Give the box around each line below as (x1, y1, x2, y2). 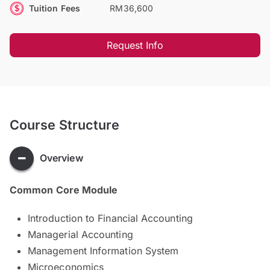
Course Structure (10, 116, 120, 133)
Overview (40, 152, 83, 165)
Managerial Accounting (28, 228, 133, 240)
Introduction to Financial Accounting (28, 212, 193, 224)
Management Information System (28, 244, 179, 257)
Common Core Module (10, 183, 118, 196)
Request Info (106, 39, 164, 51)
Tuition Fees (29, 2, 80, 13)
